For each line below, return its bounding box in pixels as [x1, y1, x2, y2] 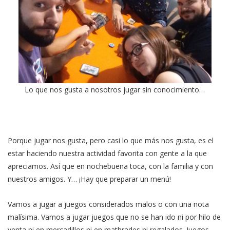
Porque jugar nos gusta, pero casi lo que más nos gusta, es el [8, 136, 214, 146]
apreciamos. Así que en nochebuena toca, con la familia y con [8, 161, 213, 171]
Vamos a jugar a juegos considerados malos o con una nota [8, 199, 209, 209]
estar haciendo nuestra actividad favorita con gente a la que [8, 148, 207, 159]
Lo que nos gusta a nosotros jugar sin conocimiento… [25, 85, 205, 95]
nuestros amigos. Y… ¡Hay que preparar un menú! [8, 174, 171, 184]
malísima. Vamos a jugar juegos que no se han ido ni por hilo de [8, 212, 221, 222]
